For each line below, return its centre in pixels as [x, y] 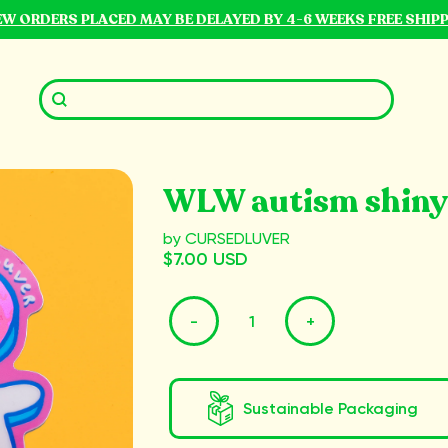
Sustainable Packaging [330, 409]
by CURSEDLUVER [226, 239]
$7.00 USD [205, 259]
